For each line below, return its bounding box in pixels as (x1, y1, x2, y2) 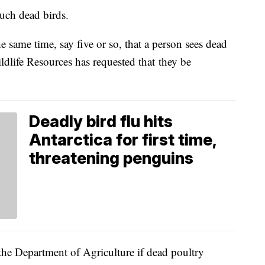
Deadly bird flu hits (29, 111, 173, 131)
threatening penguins (29, 148, 193, 168)
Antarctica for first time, (29, 130, 216, 150)
